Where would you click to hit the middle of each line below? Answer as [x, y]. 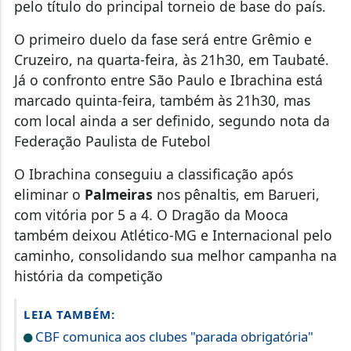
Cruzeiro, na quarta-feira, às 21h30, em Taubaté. [171, 60]
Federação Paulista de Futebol [112, 141]
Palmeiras [118, 195]
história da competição [88, 276]
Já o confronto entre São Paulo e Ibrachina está [168, 80]
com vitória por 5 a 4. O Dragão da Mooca [151, 215]
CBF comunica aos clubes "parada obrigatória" [172, 337]
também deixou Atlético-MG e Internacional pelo [173, 235]
